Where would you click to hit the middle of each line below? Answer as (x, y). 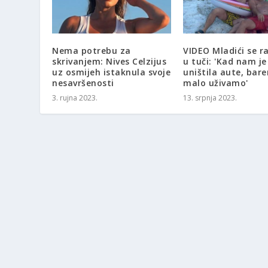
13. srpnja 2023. (210, 98)
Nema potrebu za (92, 51)
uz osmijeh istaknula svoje (112, 72)
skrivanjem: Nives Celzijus (109, 62)
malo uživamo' (216, 83)
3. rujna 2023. (75, 98)
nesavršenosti (83, 83)
